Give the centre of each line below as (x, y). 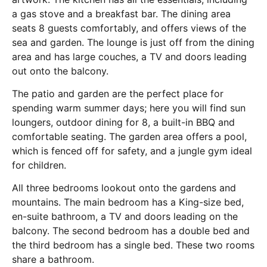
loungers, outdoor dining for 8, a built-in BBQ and (123, 122)
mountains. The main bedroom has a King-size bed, (128, 202)
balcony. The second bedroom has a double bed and (131, 231)
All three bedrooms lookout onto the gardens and (124, 188)
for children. (39, 165)
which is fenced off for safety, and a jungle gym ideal (132, 150)
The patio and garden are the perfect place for (118, 93)
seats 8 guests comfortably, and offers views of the (129, 28)
